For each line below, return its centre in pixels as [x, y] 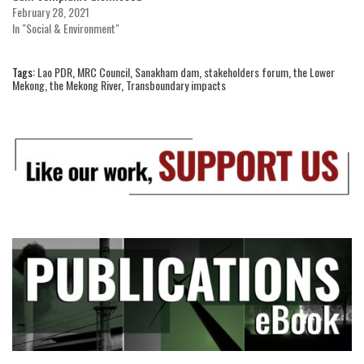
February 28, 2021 [51, 12]
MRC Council [104, 72]
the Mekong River [85, 85]
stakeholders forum [246, 72]
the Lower [314, 72]
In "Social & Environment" [66, 28]
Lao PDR [55, 72]
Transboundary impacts [176, 85]
